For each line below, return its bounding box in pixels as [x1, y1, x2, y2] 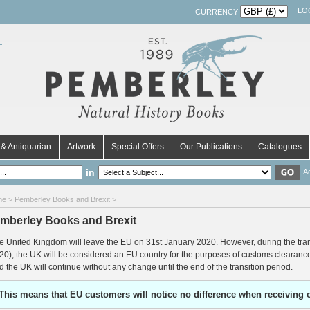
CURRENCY [195, 8, 240, 16]
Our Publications [180, 142, 242, 152]
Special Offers [111, 142, 164, 152]
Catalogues [258, 142, 302, 152]
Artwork [67, 142, 95, 152]
